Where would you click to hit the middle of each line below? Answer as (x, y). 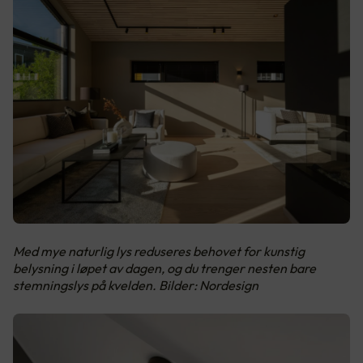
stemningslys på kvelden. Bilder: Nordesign (136, 285)
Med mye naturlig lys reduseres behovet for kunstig (159, 251)
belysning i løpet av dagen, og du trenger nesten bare (164, 268)
